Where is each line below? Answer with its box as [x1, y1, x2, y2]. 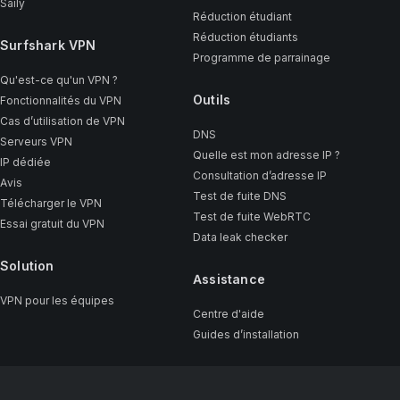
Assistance [192, 271, 265, 287]
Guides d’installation [192, 328, 299, 341]
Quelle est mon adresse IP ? [192, 148, 340, 162]
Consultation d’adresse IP [192, 169, 327, 182]
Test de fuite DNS [192, 189, 287, 203]
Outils [192, 92, 231, 107]
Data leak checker [192, 230, 287, 244]
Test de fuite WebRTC [192, 210, 311, 223]
